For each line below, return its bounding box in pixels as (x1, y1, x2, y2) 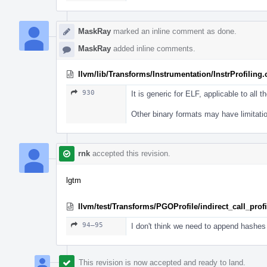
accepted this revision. (90, 148, 170, 158)
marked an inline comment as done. (111, 26, 237, 36)
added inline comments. (111, 44, 195, 53)
